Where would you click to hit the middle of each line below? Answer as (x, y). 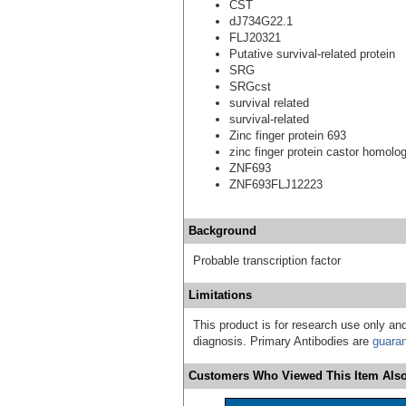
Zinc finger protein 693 (288, 135)
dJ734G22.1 (261, 21)
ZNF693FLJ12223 (276, 184)
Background (222, 230)
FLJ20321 (255, 37)
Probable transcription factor (267, 260)
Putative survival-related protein (312, 53)
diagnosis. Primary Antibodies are (283, 341)
